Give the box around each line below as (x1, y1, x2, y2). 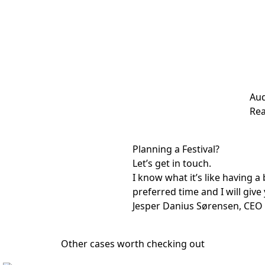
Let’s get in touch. (132, 157, 211, 170)
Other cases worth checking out (60, 237, 205, 250)
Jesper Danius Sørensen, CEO (132, 199, 263, 212)
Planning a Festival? (132, 143, 219, 156)
